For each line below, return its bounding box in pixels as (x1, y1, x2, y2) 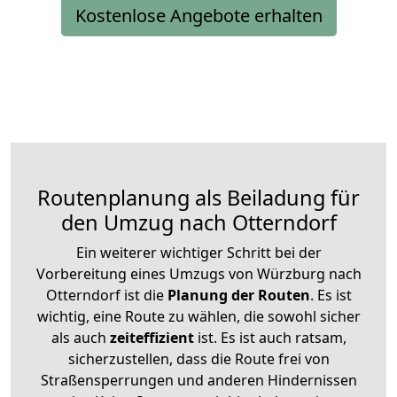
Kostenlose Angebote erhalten (74, 3, 323, 27)
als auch (51, 327, 110, 347)
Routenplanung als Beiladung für (37, 183, 360, 212)
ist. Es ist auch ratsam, (193, 327, 346, 347)
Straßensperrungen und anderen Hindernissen (40, 370, 357, 390)
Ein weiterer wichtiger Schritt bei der (75, 242, 322, 262)
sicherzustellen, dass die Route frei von (67, 348, 330, 369)
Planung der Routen (163, 284, 310, 305)
